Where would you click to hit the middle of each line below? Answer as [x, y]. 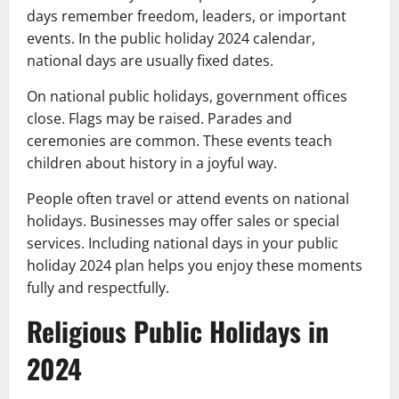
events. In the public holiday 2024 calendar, [171, 38]
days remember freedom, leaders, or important [187, 16]
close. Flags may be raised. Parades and [159, 118]
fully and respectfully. [98, 287]
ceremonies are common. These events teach [179, 140]
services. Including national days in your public [183, 243]
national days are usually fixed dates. [150, 60]
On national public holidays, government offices [187, 96]
